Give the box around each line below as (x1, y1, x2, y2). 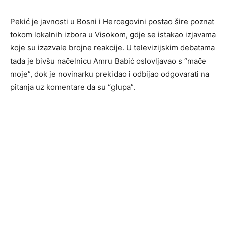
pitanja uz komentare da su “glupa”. (10, 82, 135, 92)
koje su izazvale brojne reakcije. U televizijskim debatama (10, 43, 215, 53)
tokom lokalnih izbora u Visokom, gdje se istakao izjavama (10, 30, 216, 40)
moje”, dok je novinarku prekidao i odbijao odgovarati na (10, 69, 209, 79)
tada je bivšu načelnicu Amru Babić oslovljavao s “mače (10, 56, 206, 66)
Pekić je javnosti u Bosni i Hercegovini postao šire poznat (10, 17, 214, 27)
